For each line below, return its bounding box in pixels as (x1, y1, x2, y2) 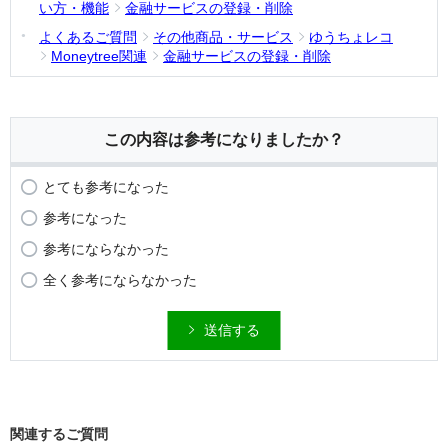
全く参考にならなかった (43, 272, 197, 288)
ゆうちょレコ (309, 29, 393, 45)
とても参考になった (43, 179, 169, 195)
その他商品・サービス (153, 29, 293, 45)
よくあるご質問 (39, 29, 137, 45)
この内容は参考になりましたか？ (104, 131, 344, 148)
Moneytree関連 (51, 48, 147, 64)
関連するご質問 (10, 426, 108, 442)
